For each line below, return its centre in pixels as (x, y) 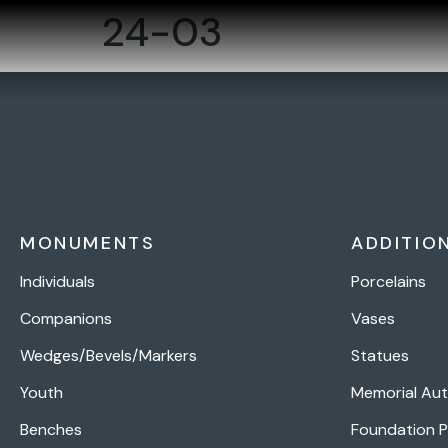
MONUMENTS (88, 243)
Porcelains (388, 281)
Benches (51, 429)
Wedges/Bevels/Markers (108, 355)
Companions (66, 318)
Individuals (57, 281)
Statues (380, 355)
